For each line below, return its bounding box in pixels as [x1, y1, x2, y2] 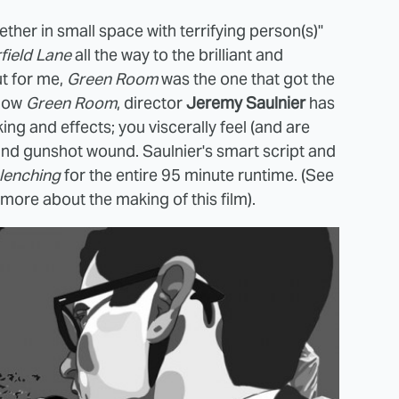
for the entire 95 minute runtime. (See [64, 164, 334, 185]
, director [117, 92, 186, 113]
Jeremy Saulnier [186, 92, 305, 113]
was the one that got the [161, 68, 335, 89]
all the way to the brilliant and [75, 44, 283, 65]
